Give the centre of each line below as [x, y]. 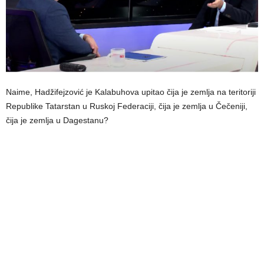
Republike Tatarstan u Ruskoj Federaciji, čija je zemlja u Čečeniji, [127, 106]
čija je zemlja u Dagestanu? [57, 121]
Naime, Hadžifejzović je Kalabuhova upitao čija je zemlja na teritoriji [131, 92]
